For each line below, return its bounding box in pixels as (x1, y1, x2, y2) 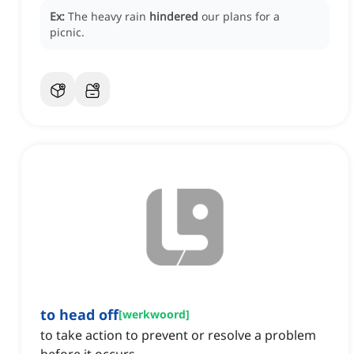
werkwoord (122, 307, 186, 322)
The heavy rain (68, 9, 149, 24)
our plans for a (201, 9, 280, 24)
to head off (40, 305, 119, 325)
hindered (149, 9, 198, 24)
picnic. (50, 24, 85, 40)
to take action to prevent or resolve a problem (40, 326, 316, 345)
